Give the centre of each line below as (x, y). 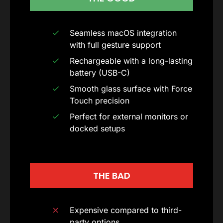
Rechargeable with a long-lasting (131, 61)
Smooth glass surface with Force (131, 89)
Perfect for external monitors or (129, 117)
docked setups (97, 129)
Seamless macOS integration (123, 33)
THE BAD (111, 176)
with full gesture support (115, 45)
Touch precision (100, 101)
